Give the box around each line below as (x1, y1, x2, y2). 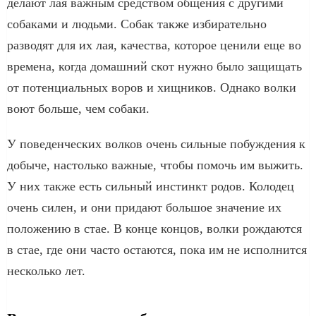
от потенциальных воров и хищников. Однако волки (7, 80, 296, 95)
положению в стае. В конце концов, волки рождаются (7, 221, 302, 236)
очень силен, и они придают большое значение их (7, 200, 281, 214)
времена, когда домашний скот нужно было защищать (7, 59, 302, 73)
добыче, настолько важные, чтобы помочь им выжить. (7, 157, 303, 172)
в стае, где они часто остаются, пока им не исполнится (7, 242, 307, 257)
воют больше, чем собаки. (7, 101, 150, 116)
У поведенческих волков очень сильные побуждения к (7, 136, 305, 151)
